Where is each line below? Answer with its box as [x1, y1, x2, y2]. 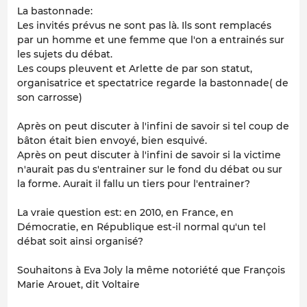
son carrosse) [17, 91, 82, 104]
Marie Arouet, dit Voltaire [17, 278, 140, 291]
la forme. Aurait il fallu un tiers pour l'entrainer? [17, 177, 250, 191]
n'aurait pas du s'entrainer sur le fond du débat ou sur [17, 163, 282, 176]
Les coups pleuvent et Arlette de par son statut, [17, 62, 252, 75]
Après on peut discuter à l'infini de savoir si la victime [17, 149, 281, 162]
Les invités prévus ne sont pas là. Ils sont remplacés [17, 19, 271, 32]
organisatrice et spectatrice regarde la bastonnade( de [17, 77, 288, 90]
